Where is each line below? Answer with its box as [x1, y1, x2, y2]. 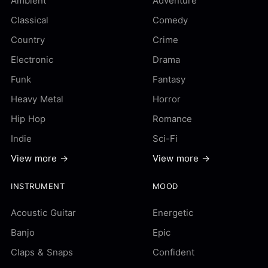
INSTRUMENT [11, 181, 65, 191]
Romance [152, 113, 192, 124]
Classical [11, 14, 48, 26]
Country [11, 34, 45, 45]
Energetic [152, 207, 193, 218]
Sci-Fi [152, 133, 178, 144]
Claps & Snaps [11, 246, 73, 258]
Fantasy [152, 74, 185, 85]
